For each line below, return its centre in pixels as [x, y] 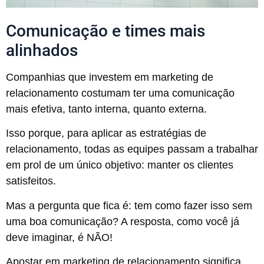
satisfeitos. [31, 181]
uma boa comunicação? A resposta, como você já [123, 221]
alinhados [42, 50]
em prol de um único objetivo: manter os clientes [120, 165]
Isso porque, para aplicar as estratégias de [106, 133]
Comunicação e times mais [105, 31]
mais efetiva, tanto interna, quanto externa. [106, 109]
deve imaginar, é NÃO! [61, 237]
